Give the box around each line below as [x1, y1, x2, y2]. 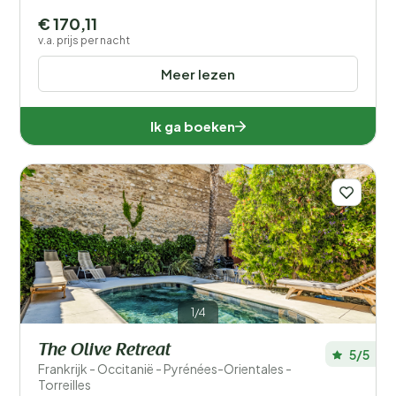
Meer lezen [161, 65, 235, 82]
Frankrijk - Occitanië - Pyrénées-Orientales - [38, 361, 292, 377]
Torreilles [38, 377, 91, 392]
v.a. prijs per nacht [38, 34, 130, 47]
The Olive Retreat [38, 342, 171, 360]
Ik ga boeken [150, 118, 235, 134]
